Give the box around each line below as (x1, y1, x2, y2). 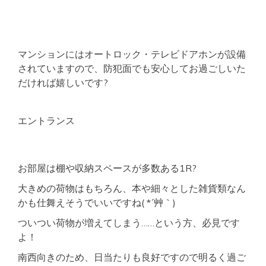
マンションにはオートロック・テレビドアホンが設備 (18, 48, 246, 60)
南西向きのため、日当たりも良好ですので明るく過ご (18, 251, 246, 263)
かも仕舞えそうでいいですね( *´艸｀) (18, 197, 176, 208)
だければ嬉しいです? (18, 77, 108, 88)
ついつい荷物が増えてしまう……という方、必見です (18, 217, 240, 229)
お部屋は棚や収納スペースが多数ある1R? (18, 162, 197, 174)
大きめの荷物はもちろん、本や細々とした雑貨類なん (18, 182, 246, 194)
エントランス (18, 115, 75, 126)
